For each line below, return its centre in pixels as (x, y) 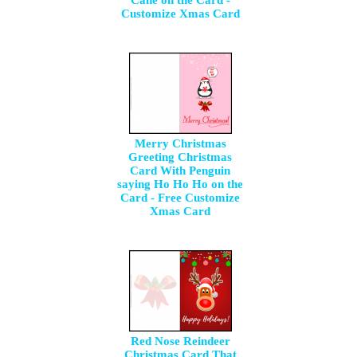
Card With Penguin (180, 171)
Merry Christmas (180, 143)
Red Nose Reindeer (180, 341)
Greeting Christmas (180, 157)
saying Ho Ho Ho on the (180, 184)
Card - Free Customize (180, 198)
